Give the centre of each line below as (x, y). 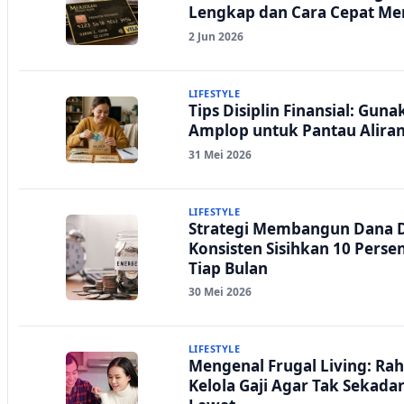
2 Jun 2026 (216, 36)
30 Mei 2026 (220, 292)
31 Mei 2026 (220, 154)
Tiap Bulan (228, 268)
